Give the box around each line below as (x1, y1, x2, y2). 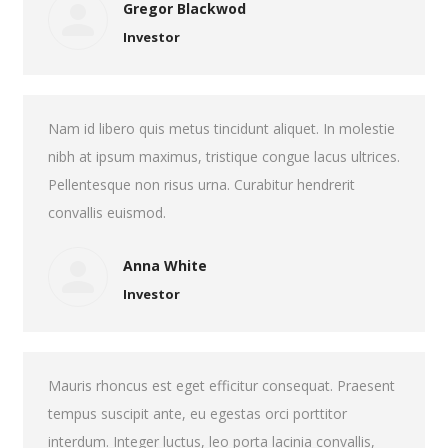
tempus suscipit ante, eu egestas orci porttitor (47, 404, 347, 423)
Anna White (122, 255, 207, 275)
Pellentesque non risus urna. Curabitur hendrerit (47, 175, 355, 194)
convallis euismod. (47, 203, 166, 222)
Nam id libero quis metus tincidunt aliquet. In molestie (47, 119, 395, 138)
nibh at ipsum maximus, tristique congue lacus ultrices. (47, 147, 400, 166)
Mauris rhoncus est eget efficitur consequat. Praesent (47, 376, 395, 395)
